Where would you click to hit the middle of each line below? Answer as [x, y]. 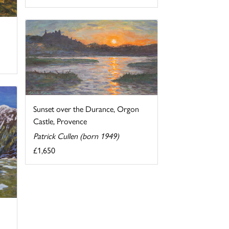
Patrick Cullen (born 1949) [76, 135]
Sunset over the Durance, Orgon [86, 108]
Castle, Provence [60, 121]
